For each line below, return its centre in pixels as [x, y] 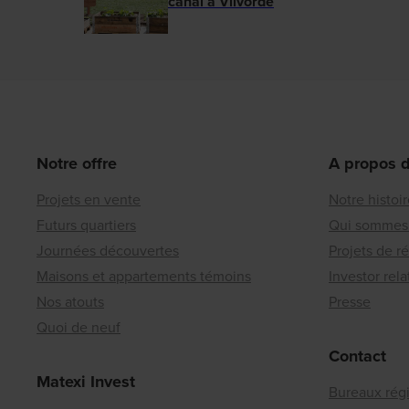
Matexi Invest [86, 382]
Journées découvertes [108, 251]
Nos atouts [70, 302]
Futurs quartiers [86, 225]
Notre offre [77, 164]
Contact [357, 357]
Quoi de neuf [79, 328]
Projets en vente [89, 200]
